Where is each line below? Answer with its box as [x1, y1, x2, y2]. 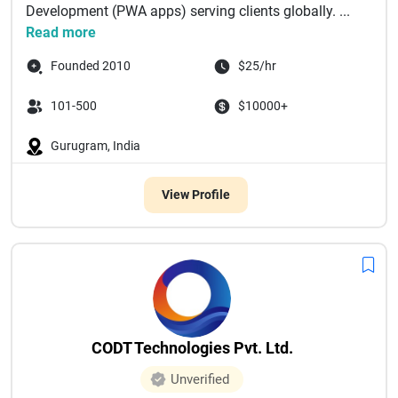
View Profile [161, 187, 230, 202]
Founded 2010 [51, 59, 131, 73]
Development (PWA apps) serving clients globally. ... [26, 3, 350, 20]
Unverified [171, 371, 229, 387]
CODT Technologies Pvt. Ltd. [91, 338, 293, 357]
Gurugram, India [51, 139, 140, 153]
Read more [26, 24, 96, 41]
